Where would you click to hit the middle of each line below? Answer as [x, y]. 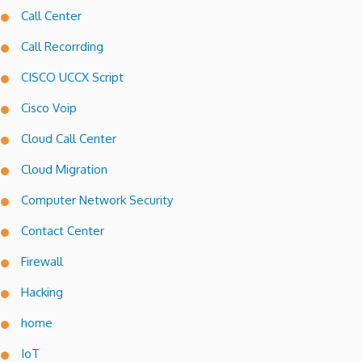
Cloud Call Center [69, 139]
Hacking [42, 293]
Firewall [42, 262]
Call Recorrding [62, 47]
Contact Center [63, 231]
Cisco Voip [49, 108]
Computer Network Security [97, 200]
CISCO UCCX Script [72, 78]
